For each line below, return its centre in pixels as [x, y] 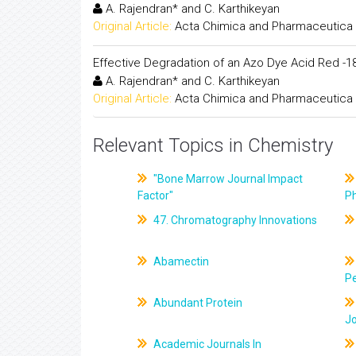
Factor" [156, 195]
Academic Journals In [207, 344]
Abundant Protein [197, 303]
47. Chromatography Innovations [234, 220]
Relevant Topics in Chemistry [213, 145]
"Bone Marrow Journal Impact [227, 179]
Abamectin [180, 261]
